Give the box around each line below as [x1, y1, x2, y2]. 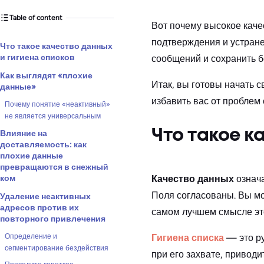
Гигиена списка [151, 232, 224, 243]
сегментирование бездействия [5, 244, 108, 252]
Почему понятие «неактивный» [5, 100, 110, 108]
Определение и [5, 232, 57, 240]
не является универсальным [5, 112, 101, 120]
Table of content [9, 13, 62, 22]
